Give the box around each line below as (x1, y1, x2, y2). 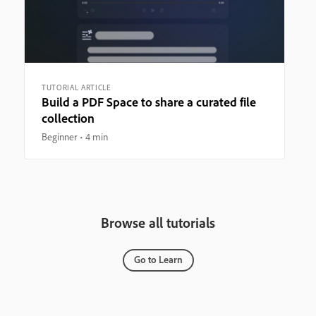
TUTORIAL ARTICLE (42, 82, 111, 92)
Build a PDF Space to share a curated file (42, 93, 256, 110)
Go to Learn (133, 253, 183, 266)
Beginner (42, 130, 77, 143)
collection (42, 109, 95, 126)
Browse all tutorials (101, 213, 215, 231)
